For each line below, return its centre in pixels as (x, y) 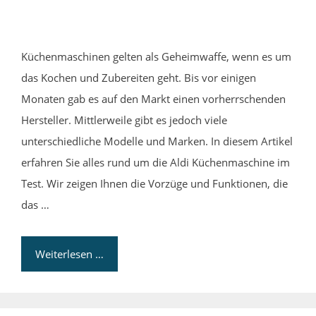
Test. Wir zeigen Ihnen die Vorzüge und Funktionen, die (154, 183)
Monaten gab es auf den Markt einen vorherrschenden (153, 98)
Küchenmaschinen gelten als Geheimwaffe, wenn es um (156, 56)
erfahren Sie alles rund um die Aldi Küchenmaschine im (156, 162)
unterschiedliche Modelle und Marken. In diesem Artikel (157, 141)
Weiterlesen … (69, 254)
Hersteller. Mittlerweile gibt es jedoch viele (124, 120)
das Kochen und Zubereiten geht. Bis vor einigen (139, 77)
